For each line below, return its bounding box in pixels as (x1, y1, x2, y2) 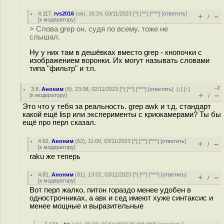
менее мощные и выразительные (29, 202, 143, 210)
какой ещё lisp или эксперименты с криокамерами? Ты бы (22, 110, 221, 118)
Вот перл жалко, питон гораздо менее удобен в (29, 186, 191, 194)
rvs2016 (54, 10, 74, 16)
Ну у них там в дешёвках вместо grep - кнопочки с (29, 48, 202, 56)
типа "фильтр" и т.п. (29, 64, 96, 72)
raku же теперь (29, 152, 80, 160)
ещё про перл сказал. (22, 118, 96, 126)
